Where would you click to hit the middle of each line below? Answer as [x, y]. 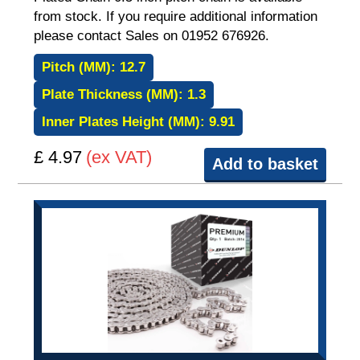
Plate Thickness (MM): [115, 94]
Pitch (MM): [81, 67]
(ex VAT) [119, 157]
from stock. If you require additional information [176, 16]
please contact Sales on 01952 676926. [152, 36]
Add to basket [265, 164]
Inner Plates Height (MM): [126, 122]
